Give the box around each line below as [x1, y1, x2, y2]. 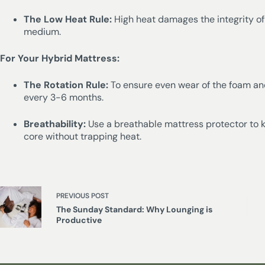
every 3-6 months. [24, 91, 104, 104]
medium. [24, 25, 61, 38]
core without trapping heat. [24, 130, 141, 143]
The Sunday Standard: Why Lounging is [56, 203, 212, 215]
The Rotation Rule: [24, 78, 108, 91]
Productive [56, 214, 102, 225]
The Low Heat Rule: [24, 12, 112, 25]
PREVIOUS [56, 190, 91, 201]
